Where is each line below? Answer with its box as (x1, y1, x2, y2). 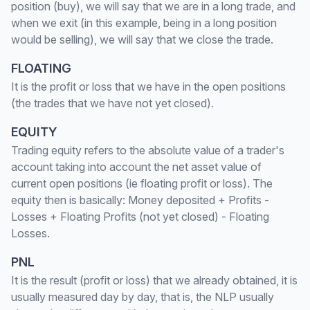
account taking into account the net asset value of (11, 160, 262, 174)
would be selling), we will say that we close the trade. (11, 33, 273, 46)
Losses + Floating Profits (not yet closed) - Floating (11, 210, 269, 224)
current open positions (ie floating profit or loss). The (11, 176, 273, 190)
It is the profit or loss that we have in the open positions (11, 80, 286, 93)
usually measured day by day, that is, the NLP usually (11, 290, 274, 304)
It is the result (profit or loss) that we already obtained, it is (11, 273, 298, 287)
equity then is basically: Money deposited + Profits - (11, 193, 269, 207)
